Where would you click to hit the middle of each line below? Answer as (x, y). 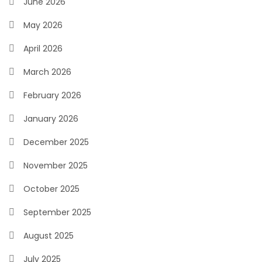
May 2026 (43, 25)
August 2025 (49, 236)
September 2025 (57, 212)
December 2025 (56, 142)
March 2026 (47, 72)
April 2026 (43, 49)
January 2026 (51, 119)
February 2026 (52, 95)
